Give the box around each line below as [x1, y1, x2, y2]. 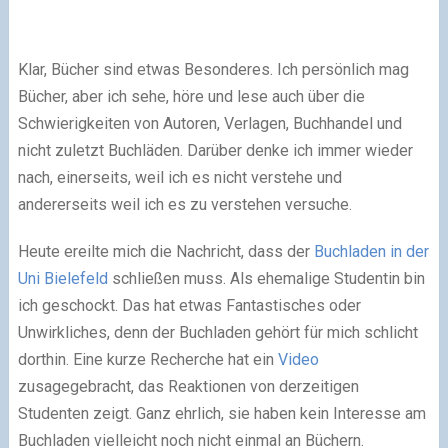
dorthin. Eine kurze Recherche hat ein [17, 350, 278, 369]
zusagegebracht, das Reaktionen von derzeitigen [17, 377, 359, 396]
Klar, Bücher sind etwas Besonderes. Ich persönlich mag [17, 60, 409, 79]
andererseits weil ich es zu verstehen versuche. [17, 195, 352, 214]
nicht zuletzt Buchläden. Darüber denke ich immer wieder [17, 141, 413, 160]
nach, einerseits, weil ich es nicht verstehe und [17, 168, 342, 187]
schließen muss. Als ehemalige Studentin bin [107, 269, 425, 288]
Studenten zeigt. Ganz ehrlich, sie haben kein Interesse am [17, 404, 426, 423]
